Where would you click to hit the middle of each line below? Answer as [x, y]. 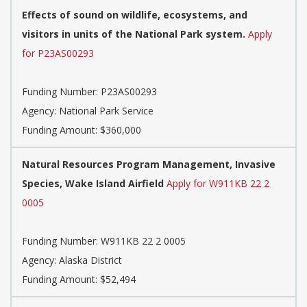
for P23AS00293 [58, 53]
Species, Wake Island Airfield [93, 183]
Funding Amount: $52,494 [79, 279]
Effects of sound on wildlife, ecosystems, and [135, 14]
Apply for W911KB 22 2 [218, 183]
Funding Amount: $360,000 [82, 130]
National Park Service [106, 110]
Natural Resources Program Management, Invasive [149, 164]
